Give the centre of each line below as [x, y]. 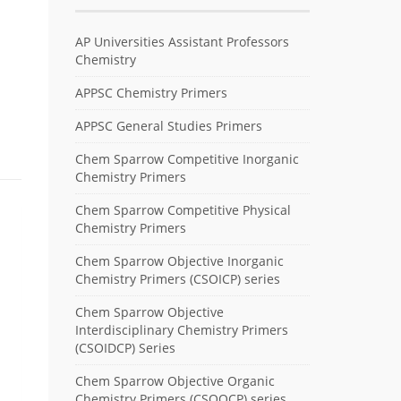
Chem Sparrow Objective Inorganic [179, 260]
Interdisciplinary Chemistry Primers [181, 329]
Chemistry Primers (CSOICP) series [177, 278]
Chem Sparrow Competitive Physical [183, 209]
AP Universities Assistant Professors [182, 41]
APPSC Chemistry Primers [151, 92]
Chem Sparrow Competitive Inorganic [187, 158]
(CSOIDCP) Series [125, 347]
